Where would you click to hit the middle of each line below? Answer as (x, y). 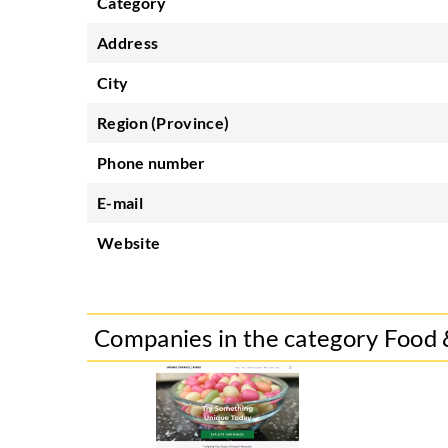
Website (129, 242)
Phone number (151, 162)
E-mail (120, 202)
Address (128, 42)
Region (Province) (163, 122)
